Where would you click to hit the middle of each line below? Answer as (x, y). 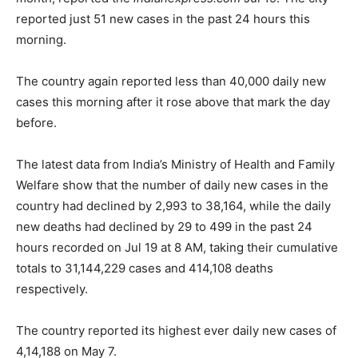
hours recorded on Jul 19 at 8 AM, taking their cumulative (177, 247)
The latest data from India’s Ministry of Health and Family (175, 164)
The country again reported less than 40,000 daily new (171, 81)
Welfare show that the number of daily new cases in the (172, 185)
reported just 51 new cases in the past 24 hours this (163, 18)
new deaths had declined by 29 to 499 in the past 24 (164, 226)
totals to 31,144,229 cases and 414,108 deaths (145, 268)
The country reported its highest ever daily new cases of (176, 330)
